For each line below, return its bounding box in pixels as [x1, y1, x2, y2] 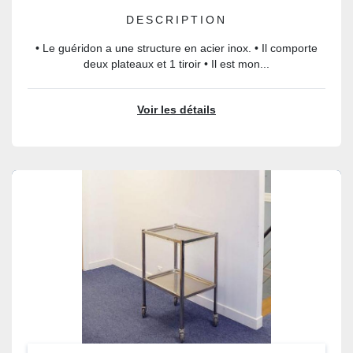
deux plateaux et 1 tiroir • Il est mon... [84, 58, 269, 70]
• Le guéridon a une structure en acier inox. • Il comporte [35, 43, 318, 54]
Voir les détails [137, 104, 216, 116]
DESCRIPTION [126, 14, 227, 26]
